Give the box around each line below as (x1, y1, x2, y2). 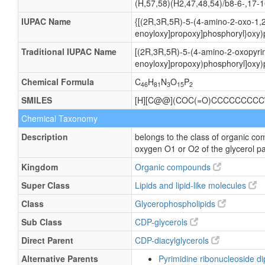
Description (21, 131, 68, 143)
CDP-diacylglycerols (135, 234, 211, 246)
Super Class (21, 179, 70, 191)
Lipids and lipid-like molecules (135, 179, 248, 191)
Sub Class (21, 216, 62, 228)
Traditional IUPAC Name (21, 46, 117, 57)
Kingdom (21, 161, 58, 173)
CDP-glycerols (135, 216, 190, 228)
